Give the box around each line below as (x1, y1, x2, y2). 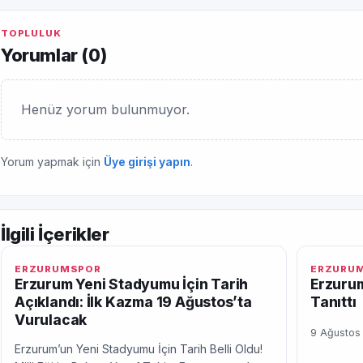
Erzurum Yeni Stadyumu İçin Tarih (15, 275, 249, 293)
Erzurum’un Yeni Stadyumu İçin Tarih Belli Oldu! (15, 342, 263, 356)
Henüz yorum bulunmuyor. (21, 101, 190, 117)
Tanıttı (310, 293, 357, 310)
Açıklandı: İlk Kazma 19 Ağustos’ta (15, 293, 252, 310)
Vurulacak (15, 311, 88, 328)
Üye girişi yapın (104, 155, 190, 169)
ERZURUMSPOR (15, 263, 101, 275)
